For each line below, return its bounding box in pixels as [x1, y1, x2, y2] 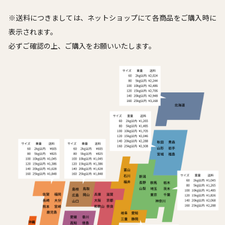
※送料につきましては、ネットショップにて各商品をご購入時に [9, 13, 216, 23]
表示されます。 [9, 27, 57, 37]
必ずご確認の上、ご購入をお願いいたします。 [9, 41, 156, 51]
